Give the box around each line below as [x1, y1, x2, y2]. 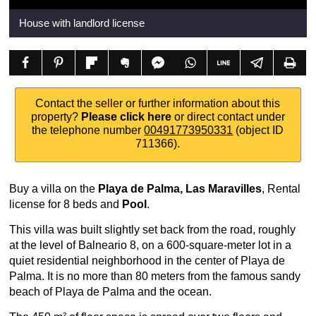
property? [30, 111, 81, 123]
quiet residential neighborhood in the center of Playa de [9, 255, 285, 267]
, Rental [262, 183, 300, 195]
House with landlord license [19, 17, 145, 29]
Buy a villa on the [9, 183, 98, 195]
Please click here [80, 111, 171, 123]
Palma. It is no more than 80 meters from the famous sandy [9, 270, 300, 282]
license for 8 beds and [9, 198, 122, 210]
